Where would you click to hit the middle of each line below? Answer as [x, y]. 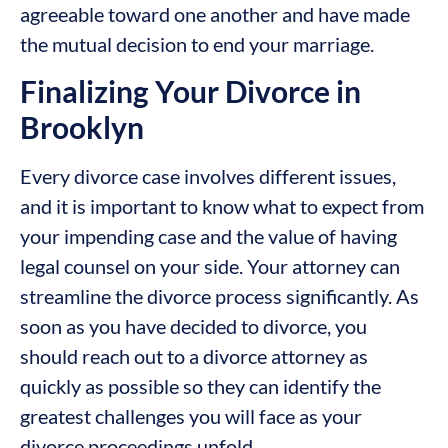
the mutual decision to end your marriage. [197, 43]
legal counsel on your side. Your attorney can [210, 266]
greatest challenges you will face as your [191, 416]
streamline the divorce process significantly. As [219, 296]
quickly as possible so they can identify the [200, 386]
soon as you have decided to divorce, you [193, 326]
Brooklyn [82, 127]
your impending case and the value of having [208, 236]
